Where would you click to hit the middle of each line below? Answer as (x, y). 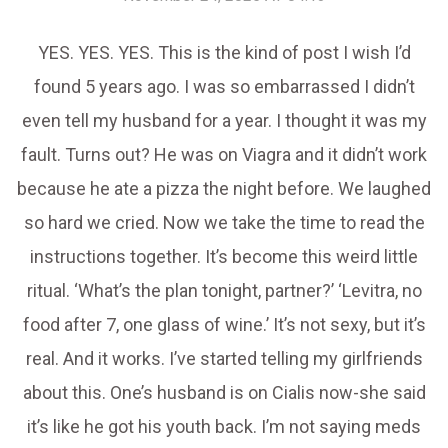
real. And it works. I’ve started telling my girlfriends (224, 359)
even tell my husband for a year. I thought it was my (224, 121)
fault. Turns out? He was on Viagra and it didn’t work (224, 155)
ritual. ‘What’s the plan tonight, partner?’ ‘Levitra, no (224, 291)
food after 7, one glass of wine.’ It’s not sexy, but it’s (224, 325)
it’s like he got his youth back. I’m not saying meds (224, 427)
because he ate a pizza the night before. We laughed (224, 189)
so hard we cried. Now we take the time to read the (224, 223)
